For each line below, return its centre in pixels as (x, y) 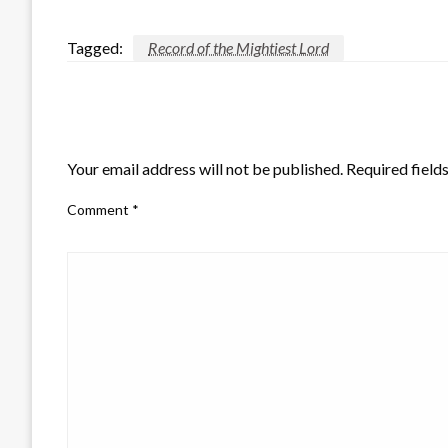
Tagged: (95, 47)
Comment (99, 209)
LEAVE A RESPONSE (148, 133)
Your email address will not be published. (205, 168)
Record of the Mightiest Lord (238, 47)
